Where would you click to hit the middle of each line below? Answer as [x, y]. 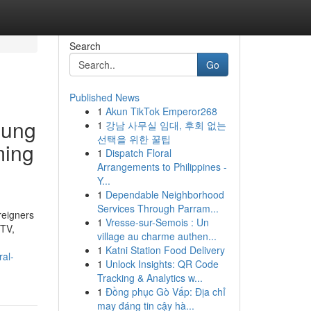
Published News [104, 97]
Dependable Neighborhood [165, 194]
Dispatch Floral [138, 153]
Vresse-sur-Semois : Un [157, 222]
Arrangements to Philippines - [162, 167]
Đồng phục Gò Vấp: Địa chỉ [165, 292]
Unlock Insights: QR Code [162, 264]
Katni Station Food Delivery [165, 250]
